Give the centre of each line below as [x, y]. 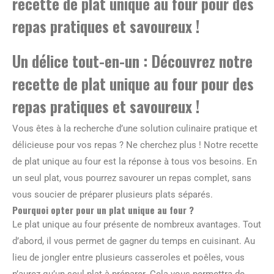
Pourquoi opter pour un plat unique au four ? [103, 210]
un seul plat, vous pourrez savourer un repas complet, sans [132, 178]
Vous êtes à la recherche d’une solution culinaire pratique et [135, 128]
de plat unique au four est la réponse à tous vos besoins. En [135, 161]
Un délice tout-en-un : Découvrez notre [132, 61]
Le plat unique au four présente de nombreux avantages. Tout [137, 224]
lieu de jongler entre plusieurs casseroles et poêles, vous [128, 257]
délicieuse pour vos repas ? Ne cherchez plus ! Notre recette [135, 145]
